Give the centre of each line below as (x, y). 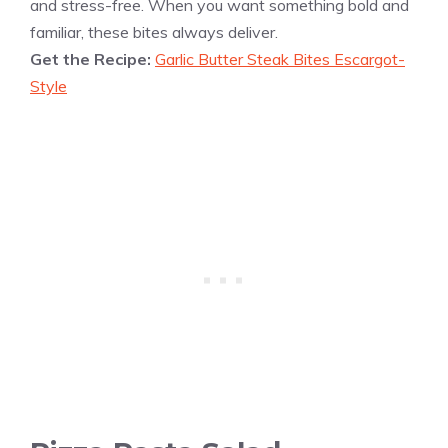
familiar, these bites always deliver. (154, 32)
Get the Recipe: (92, 59)
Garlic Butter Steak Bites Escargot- (280, 59)
